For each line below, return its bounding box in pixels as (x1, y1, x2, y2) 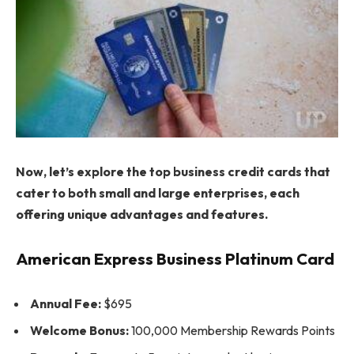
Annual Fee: (30, 296, 101, 312)
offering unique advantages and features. (16, 206, 268, 223)
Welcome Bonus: (30, 322, 129, 339)
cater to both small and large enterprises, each (16, 185, 299, 201)
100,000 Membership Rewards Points (129, 322, 335, 339)
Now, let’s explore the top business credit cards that (16, 164, 330, 180)
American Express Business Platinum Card (16, 248, 334, 269)
